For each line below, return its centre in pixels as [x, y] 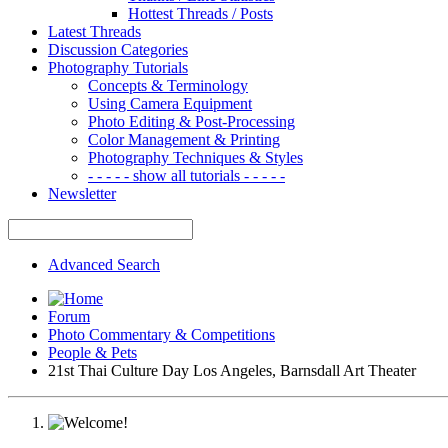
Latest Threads [94, 31]
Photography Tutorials [118, 67]
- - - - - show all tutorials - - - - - [186, 175]
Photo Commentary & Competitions [161, 334]
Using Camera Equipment [170, 103]
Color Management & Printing [184, 139]
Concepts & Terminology [168, 85]
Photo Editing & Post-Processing [191, 121]
